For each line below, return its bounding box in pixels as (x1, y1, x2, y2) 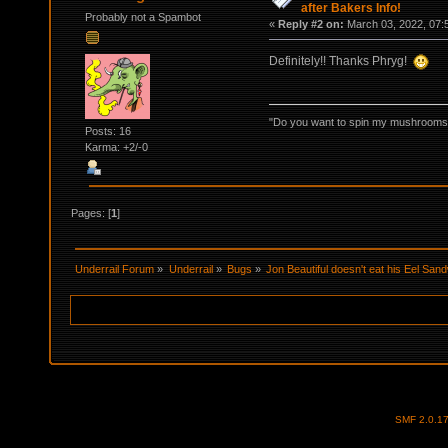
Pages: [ (71, 207, 112, 220)
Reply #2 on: (277, 17, 344, 30)
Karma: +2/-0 (84, 141, 148, 154)
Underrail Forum (75, 263, 155, 276)
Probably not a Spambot (84, 10, 201, 23)
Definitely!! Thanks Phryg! (268, 53, 413, 68)
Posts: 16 (84, 125, 131, 138)
